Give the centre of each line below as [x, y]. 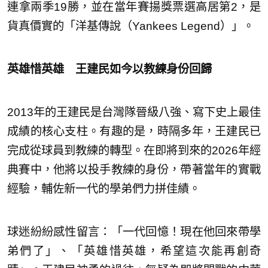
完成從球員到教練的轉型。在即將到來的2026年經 [134, 150]
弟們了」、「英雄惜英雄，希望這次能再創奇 [134, 251]
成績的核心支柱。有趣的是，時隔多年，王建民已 [134, 131]
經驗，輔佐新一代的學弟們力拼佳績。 [104, 188]
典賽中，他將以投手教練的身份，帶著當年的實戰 [134, 169]
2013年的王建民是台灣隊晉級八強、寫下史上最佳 [134, 112]
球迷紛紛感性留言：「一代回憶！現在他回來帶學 [134, 232]
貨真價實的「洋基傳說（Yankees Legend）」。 [131, 26]
